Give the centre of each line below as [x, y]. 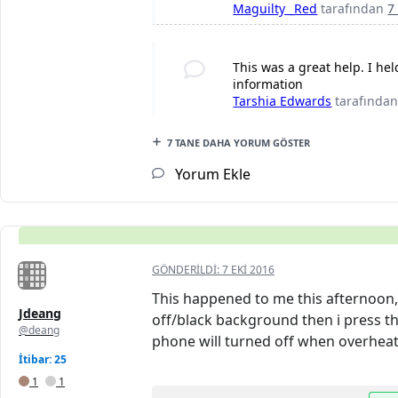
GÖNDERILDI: [187, 270]
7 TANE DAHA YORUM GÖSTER [239, 143]
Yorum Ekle [211, 175]
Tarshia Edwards [283, 101]
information [268, 84]
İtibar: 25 [43, 360]
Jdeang [40, 314]
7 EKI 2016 [248, 270]
